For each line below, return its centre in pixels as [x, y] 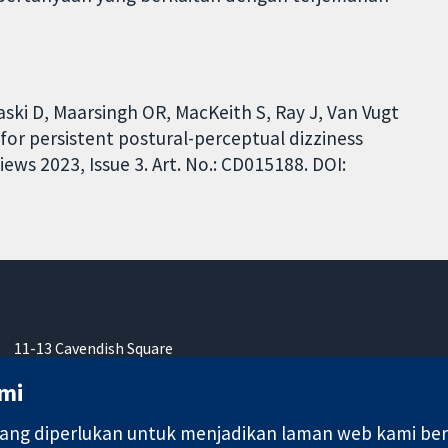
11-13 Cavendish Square [94, 348]
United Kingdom [70, 414]
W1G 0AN [45, 392]
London [40, 370]
